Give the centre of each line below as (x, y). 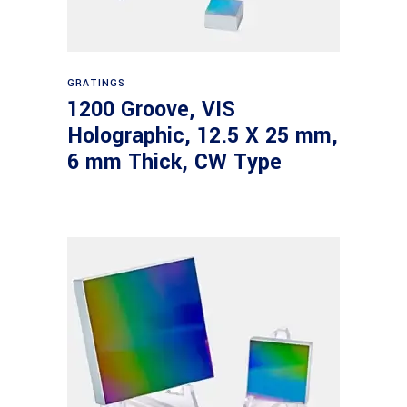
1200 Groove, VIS (151, 109)
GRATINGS (97, 83)
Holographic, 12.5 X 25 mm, (203, 136)
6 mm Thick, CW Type (174, 162)
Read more (205, 74)
